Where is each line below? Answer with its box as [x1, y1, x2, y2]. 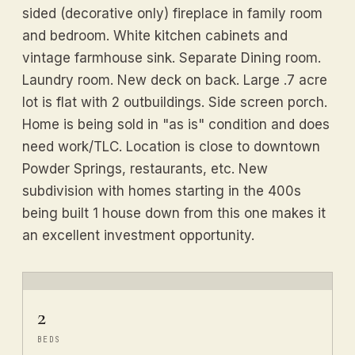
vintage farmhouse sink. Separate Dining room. [22, 49, 321, 66]
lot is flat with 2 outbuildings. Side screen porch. [22, 94, 327, 110]
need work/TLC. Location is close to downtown [22, 138, 320, 155]
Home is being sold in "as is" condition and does [22, 116, 330, 132]
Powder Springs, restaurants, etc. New [22, 160, 268, 177]
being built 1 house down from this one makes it [22, 204, 326, 221]
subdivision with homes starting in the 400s [22, 182, 301, 199]
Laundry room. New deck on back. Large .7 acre [22, 71, 327, 88]
